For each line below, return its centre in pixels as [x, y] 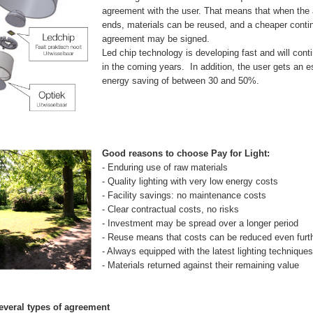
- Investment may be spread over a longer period [200, 223]
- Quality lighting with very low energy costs [190, 181]
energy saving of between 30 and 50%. [181, 81]
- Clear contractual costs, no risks [170, 209]
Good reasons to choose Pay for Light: [186, 153]
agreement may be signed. [156, 39]
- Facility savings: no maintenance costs [184, 195]
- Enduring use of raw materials [165, 167]
